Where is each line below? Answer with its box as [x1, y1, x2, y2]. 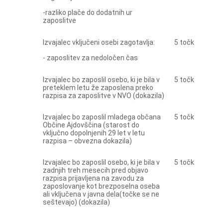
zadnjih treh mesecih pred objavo [42, 166, 148, 174]
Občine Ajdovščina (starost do [42, 121, 139, 129]
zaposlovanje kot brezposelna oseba [42, 182, 160, 190]
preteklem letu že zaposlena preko [42, 84, 153, 92]
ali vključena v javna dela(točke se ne [42, 190, 159, 198]
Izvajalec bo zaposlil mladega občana [42, 113, 161, 121]
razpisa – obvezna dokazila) [42, 137, 132, 145]
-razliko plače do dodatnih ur [42, 8, 132, 17]
